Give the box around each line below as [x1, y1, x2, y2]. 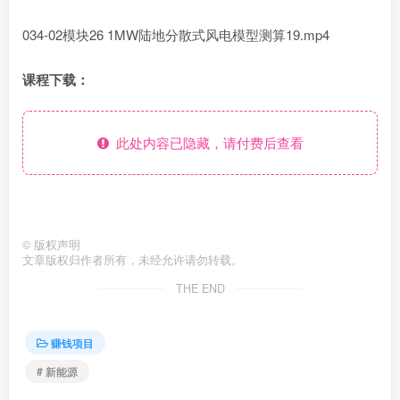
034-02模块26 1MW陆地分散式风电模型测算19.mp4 [22, 25, 329, 45]
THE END [175, 280, 225, 297]
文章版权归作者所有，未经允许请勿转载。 [22, 252, 243, 269]
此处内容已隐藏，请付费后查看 [108, 133, 304, 153]
